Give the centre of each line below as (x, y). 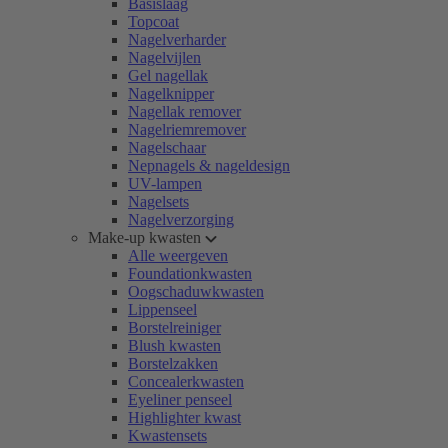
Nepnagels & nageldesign (209, 165)
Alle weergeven (178, 255)
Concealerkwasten (186, 381)
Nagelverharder (177, 39)
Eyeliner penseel (180, 399)
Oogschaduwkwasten (196, 291)
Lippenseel (162, 309)
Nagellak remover (184, 111)
